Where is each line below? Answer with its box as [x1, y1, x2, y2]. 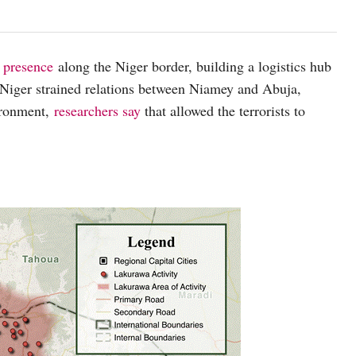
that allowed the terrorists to [141, 101, 305, 121]
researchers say [54, 101, 141, 121]
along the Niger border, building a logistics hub [53, 56, 331, 76]
